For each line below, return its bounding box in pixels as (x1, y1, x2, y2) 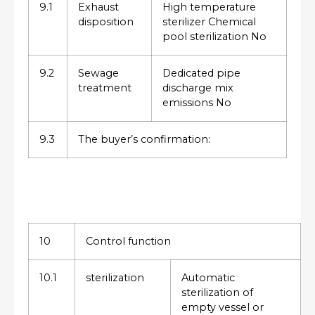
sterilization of (181, 286, 253, 300)
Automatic (181, 271, 235, 285)
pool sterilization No (162, 30, 266, 44)
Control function (86, 235, 171, 248)
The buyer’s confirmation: (78, 133, 210, 146)
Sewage (78, 67, 119, 80)
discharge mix (162, 82, 233, 95)
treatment (78, 82, 131, 95)
